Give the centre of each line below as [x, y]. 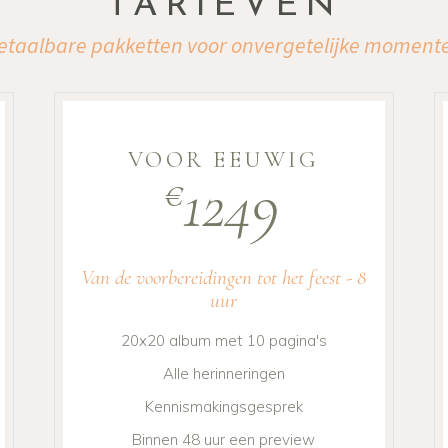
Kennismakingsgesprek [223, 407]
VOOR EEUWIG [224, 159]
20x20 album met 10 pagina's [223, 341]
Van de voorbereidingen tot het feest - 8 [224, 278]
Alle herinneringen [223, 374]
